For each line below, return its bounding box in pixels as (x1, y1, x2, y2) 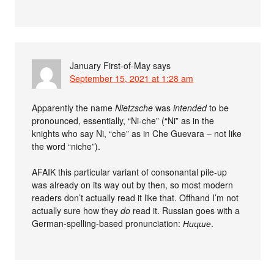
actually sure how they (32, 204, 121, 217)
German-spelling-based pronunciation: (32, 217, 183, 229)
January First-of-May (70, 59, 151, 72)
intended (173, 102, 207, 114)
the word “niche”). (32, 140, 101, 152)
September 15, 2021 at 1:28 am (70, 72, 194, 84)
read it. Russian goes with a (130, 204, 240, 217)
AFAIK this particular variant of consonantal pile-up (32, 166, 228, 178)
